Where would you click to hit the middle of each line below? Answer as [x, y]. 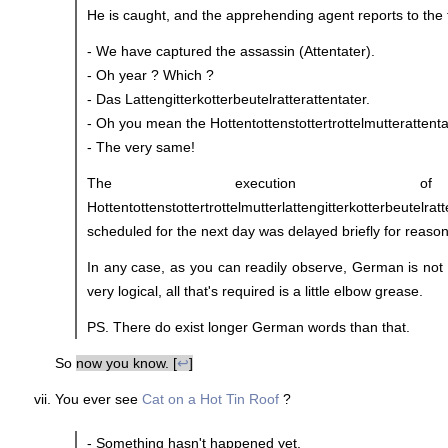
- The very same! [141, 146]
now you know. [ [126, 362]
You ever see [98, 398]
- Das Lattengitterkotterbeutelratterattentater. [228, 98]
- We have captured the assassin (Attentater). [231, 50]
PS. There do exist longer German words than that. [248, 326]
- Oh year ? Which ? [150, 74]
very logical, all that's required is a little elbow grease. [255, 290]
